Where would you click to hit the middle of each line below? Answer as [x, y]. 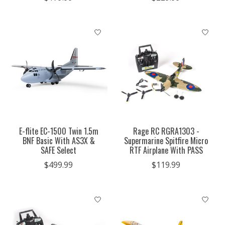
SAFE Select [59, 150]
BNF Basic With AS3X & [59, 140]
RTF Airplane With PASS [166, 150]
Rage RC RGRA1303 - [166, 131]
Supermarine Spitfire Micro [166, 140]
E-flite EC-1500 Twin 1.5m [59, 131]
